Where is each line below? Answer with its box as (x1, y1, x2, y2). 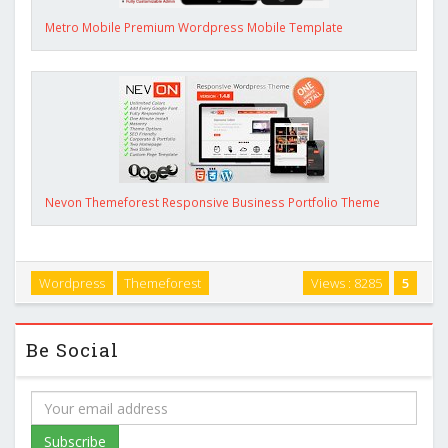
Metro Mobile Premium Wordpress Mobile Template (45, 19, 343, 36)
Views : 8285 (310, 273, 382, 292)
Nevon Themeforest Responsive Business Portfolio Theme (45, 194, 380, 211)
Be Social (26, 337, 119, 363)
